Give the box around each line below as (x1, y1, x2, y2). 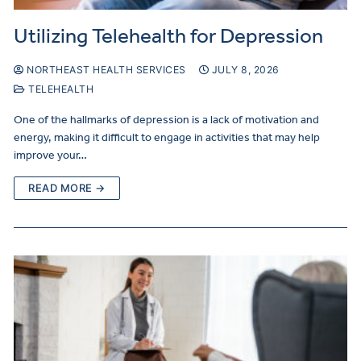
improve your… (14, 148, 87, 163)
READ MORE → (28, 181, 106, 195)
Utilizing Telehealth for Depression (14, 23, 323, 49)
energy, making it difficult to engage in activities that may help (14, 131, 320, 145)
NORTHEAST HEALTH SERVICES (23, 64, 186, 77)
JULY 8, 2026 (211, 64, 280, 77)
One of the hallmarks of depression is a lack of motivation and (14, 113, 319, 127)
